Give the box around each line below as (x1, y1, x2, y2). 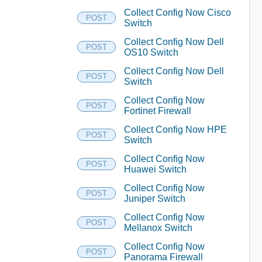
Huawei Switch (123, 164, 187, 174)
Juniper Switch (123, 193, 185, 204)
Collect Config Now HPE (123, 124, 227, 135)
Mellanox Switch (123, 222, 192, 233)
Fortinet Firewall (123, 105, 191, 116)
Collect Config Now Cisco (123, 7, 231, 18)
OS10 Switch (123, 47, 178, 57)
